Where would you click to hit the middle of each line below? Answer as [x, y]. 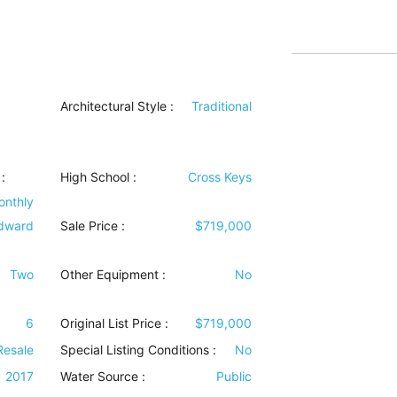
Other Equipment [110, 274]
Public [234, 376]
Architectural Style [114, 106]
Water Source [100, 376]
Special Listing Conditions [135, 350]
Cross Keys [219, 177]
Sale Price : [93, 226]
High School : [99, 177]
